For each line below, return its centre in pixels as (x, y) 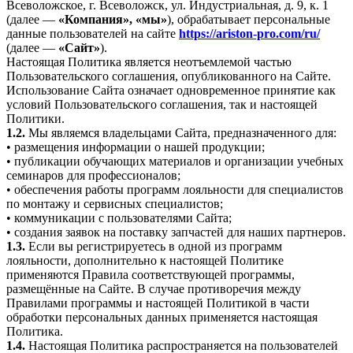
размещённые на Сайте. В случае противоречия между (154, 289)
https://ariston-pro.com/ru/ (249, 34)
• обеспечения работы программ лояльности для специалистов (175, 190)
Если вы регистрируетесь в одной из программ (154, 247)
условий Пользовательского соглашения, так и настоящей (162, 105)
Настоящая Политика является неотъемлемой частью (149, 62)
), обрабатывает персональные (249, 20)
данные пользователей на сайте (93, 34)
